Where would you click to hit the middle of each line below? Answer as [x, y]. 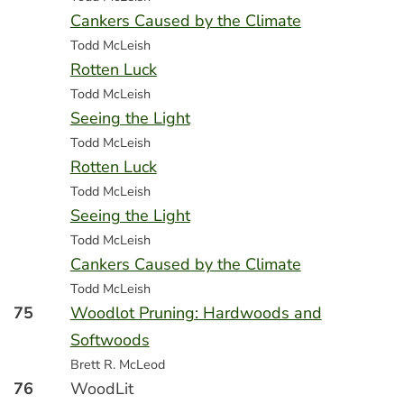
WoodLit [101, 389]
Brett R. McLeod [117, 364]
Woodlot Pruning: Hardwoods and [196, 313]
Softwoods [110, 340]
